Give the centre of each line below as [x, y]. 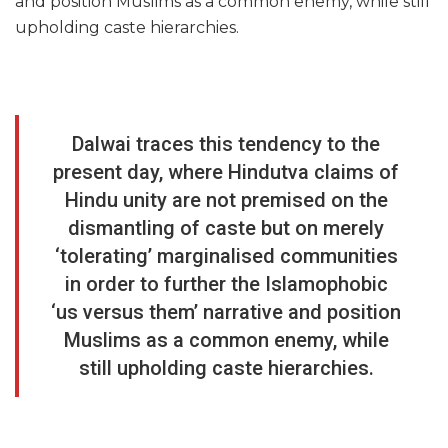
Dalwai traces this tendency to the [226, 144]
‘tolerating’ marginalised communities [226, 256]
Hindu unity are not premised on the [226, 200]
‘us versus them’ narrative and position [226, 312]
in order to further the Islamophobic [226, 284]
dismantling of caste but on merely [226, 228]
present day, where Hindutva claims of [226, 172]
